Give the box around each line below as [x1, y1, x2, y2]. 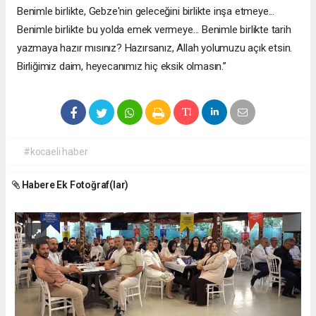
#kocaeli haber [23, 146, 88, 158]
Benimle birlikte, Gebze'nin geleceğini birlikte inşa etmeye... [17, 5, 275, 18]
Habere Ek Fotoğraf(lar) [19, 179, 129, 191]
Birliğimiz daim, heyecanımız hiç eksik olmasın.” [17, 60, 226, 73]
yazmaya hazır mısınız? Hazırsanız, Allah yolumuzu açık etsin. [17, 42, 293, 55]
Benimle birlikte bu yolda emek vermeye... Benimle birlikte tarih [17, 23, 291, 37]
